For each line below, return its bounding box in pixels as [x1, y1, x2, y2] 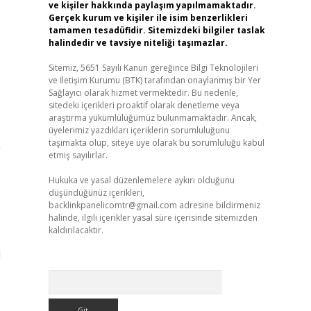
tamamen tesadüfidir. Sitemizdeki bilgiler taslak [48, 24, 265, 36]
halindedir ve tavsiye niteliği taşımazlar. [48, 37, 228, 49]
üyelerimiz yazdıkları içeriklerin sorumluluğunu [48, 124, 230, 136]
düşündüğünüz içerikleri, [48, 187, 144, 199]
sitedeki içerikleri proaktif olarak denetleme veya [48, 99, 239, 111]
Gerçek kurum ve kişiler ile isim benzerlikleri [48, 12, 248, 24]
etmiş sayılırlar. [48, 149, 108, 161]
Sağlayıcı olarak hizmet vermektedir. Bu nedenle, [48, 87, 238, 99]
